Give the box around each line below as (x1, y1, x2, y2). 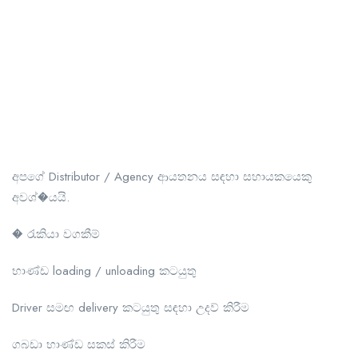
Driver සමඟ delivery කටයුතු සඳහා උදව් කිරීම (12, 298, 249, 316)
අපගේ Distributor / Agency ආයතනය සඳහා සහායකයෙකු (12, 167, 312, 185)
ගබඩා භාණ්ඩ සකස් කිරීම (12, 335, 145, 353)
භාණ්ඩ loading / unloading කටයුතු (12, 261, 197, 280)
